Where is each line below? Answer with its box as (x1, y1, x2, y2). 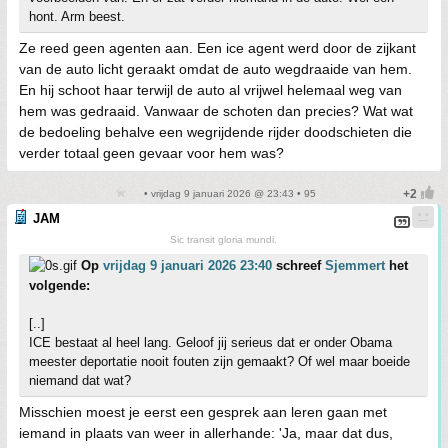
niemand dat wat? (29, 373, 131, 388)
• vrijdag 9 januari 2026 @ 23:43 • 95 (140, 188, 316, 199)
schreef (272, 258, 325, 273)
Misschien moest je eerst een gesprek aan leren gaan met (19, 404, 387, 420)
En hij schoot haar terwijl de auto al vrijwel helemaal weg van (19, 82, 402, 98)
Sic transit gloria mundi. (170, 234, 277, 245)
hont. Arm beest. (29, 9, 125, 24)
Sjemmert (325, 258, 385, 273)
